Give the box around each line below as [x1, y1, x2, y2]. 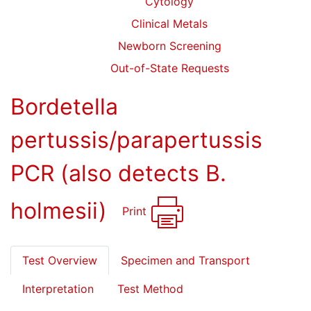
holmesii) [10, 196, 113, 224]
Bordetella [10, 93, 118, 120]
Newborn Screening [117, 39, 221, 53]
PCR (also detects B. [10, 160, 226, 187]
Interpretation [22, 282, 94, 296]
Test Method [117, 282, 183, 296]
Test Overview [22, 253, 97, 267]
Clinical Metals [131, 17, 208, 31]
